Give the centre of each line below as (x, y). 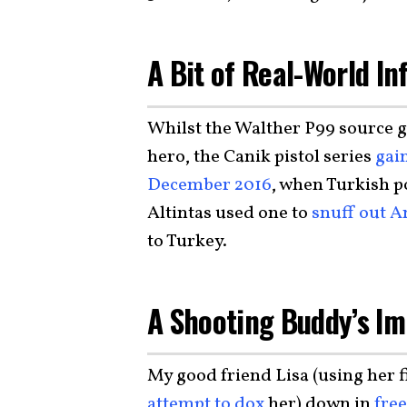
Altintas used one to (229, 213)
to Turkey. (187, 241)
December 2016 (209, 185)
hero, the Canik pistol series (261, 157)
